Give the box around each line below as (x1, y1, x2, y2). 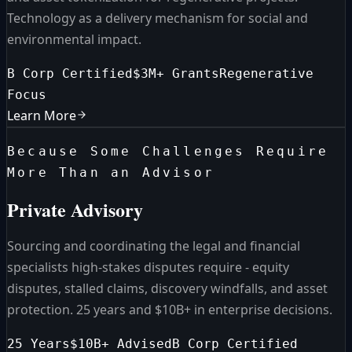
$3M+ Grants (133, 66, 219, 82)
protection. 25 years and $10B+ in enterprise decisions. (7, 300, 332, 318)
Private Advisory (7, 195, 143, 223)
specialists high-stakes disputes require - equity (7, 258, 289, 276)
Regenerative (219, 66, 313, 82)
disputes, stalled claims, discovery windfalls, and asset (7, 279, 328, 297)
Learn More (7, 107, 76, 125)
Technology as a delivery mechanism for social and (7, 9, 308, 27)
